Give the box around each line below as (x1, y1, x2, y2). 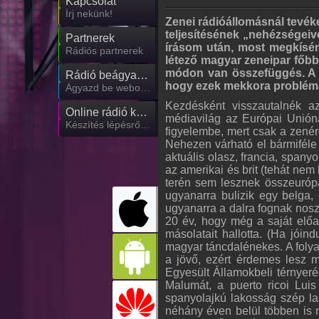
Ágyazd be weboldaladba (140, 82, 150, 93)
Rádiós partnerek (66, 45, 143, 56)
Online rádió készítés (136, 106, 147, 118)
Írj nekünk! (66, 8, 113, 19)
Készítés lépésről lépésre (140, 119, 150, 130)
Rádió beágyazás (137, 69, 148, 81)
